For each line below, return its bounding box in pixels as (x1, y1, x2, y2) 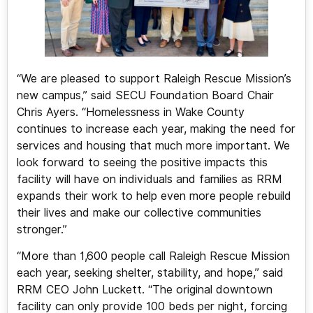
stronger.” (16, 222, 67, 236)
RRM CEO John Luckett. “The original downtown (16, 283, 272, 297)
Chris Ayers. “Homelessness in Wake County (16, 105, 245, 119)
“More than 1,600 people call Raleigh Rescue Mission (16, 249, 290, 263)
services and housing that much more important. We (16, 138, 290, 152)
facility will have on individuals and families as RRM (16, 172, 282, 186)
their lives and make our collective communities (16, 205, 261, 219)
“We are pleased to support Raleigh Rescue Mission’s (16, 71, 291, 85)
